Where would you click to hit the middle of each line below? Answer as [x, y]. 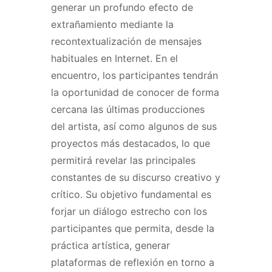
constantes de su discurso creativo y [136, 177]
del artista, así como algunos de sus [134, 126]
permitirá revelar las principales [123, 160]
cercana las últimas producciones [128, 109]
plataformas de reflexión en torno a [133, 262]
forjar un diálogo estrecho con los [129, 211]
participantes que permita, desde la [133, 228]
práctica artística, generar [110, 245]
